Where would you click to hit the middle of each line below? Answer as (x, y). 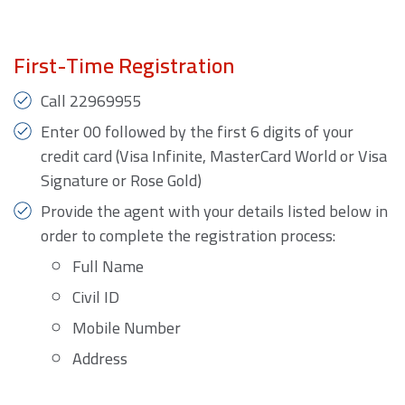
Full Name (108, 267)
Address (100, 359)
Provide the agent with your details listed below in (214, 212)
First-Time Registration (124, 66)
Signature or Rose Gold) (121, 181)
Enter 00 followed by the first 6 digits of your (197, 132)
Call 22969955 (91, 101)
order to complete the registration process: (188, 236)
